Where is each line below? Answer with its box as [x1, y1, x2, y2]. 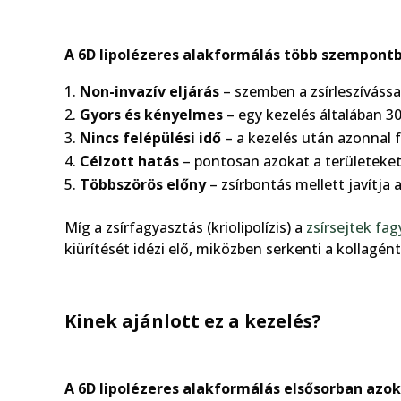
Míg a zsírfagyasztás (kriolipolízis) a [64, 217, 306, 237]
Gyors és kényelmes [80, 104, 223, 124]
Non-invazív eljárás [80, 81, 219, 101]
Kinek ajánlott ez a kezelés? [64, 308, 321, 333]
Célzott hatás [80, 150, 179, 171]
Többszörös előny [80, 174, 206, 194]
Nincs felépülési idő [80, 127, 221, 148]
